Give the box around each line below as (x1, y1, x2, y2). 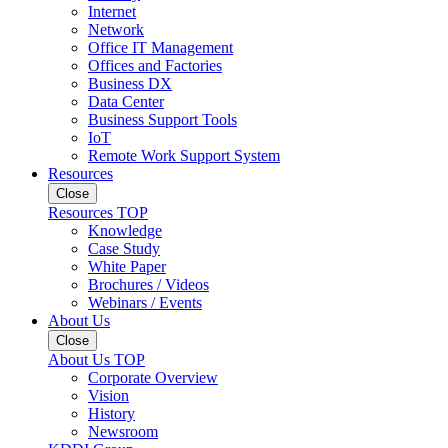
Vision (88, 387, 129, 404)
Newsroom (88, 423, 158, 440)
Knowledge (88, 222, 162, 239)
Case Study (88, 240, 160, 257)
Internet (88, 3, 136, 20)
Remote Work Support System (88, 147, 280, 164)
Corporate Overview (88, 369, 218, 386)
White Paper (88, 258, 166, 275)
